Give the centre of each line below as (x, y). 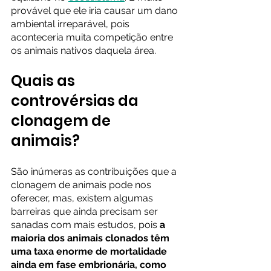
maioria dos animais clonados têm (91, 238)
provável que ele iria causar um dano (96, 11)
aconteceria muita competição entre (93, 37)
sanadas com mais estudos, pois (84, 225)
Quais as (44, 81)
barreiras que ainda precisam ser (86, 211)
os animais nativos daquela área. (90, 51)
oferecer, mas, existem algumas (83, 198)
